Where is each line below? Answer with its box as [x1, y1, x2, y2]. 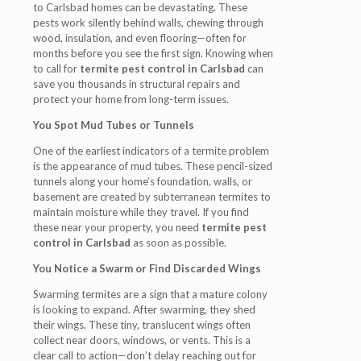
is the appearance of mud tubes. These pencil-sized [33, 160, 272, 172]
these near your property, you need [33, 221, 201, 234]
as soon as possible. [131, 236, 226, 249]
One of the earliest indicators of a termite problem [33, 144, 269, 157]
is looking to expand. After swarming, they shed [33, 303, 255, 316]
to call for [33, 62, 80, 75]
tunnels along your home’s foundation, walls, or [33, 175, 252, 188]
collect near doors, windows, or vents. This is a [33, 334, 251, 346]
